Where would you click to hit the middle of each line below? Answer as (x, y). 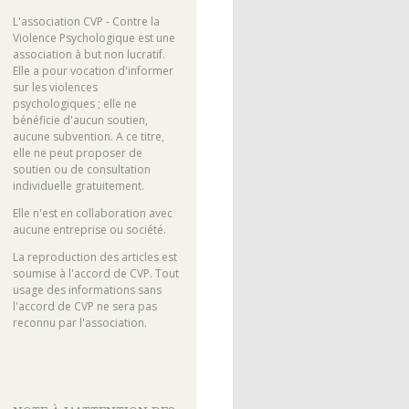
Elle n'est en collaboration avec (92, 214)
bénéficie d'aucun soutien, (80, 121)
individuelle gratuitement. (78, 186)
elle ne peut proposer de (77, 153)
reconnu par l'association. (79, 323)
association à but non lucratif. (89, 55)
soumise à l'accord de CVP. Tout (95, 274)
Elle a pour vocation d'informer (93, 71)
